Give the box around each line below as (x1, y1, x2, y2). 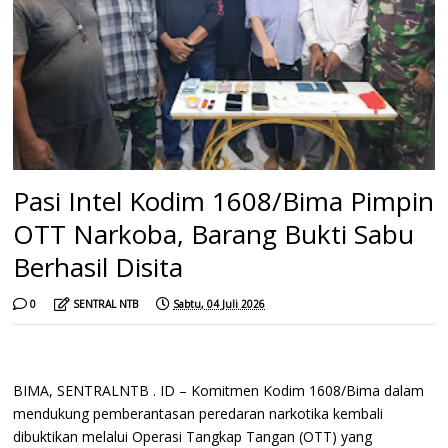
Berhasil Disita (13, 248, 184, 285)
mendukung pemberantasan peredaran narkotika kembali (13, 403, 384, 423)
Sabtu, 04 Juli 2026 (173, 296, 266, 311)
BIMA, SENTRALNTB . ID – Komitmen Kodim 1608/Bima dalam (13, 380, 425, 400)
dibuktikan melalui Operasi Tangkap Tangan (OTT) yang (13, 426, 373, 446)
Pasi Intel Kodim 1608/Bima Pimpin (13, 182, 435, 219)
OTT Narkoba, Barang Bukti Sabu (13, 215, 415, 252)
